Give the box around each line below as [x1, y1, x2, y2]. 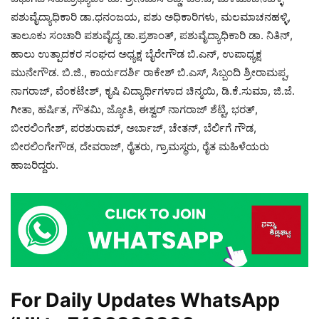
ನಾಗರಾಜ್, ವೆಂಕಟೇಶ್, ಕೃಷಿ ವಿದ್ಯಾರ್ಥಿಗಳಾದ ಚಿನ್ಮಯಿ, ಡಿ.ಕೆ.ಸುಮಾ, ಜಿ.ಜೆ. [11, 83, 295, 98]
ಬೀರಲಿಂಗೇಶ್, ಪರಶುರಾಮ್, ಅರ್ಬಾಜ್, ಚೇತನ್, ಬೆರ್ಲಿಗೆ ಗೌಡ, [11, 120, 256, 135]
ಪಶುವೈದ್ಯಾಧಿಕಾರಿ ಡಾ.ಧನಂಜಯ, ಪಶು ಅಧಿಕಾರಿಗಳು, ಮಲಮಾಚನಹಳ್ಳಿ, [11, 9, 291, 23]
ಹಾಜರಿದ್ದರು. [11, 157, 58, 172]
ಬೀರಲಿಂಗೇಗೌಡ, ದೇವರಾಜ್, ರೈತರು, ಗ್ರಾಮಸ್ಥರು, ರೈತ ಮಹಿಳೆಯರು [11, 139, 269, 153]
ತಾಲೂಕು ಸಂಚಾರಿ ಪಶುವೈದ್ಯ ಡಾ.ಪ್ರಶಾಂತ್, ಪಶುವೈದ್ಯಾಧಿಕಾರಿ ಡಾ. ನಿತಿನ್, [11, 28, 293, 42]
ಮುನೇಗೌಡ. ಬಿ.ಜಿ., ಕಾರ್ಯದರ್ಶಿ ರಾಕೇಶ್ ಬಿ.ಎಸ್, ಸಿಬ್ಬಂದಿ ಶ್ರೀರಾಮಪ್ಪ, [11, 65, 289, 79]
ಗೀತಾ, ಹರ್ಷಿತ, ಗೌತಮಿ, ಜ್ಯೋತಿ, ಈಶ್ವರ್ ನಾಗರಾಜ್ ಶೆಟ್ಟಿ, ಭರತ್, [11, 102, 258, 116]
